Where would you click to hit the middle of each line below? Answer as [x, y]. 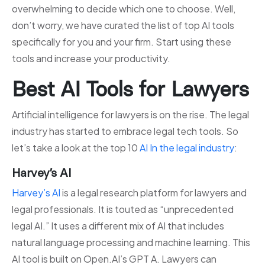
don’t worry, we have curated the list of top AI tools [123, 25]
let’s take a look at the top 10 [76, 148]
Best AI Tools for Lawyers [130, 89]
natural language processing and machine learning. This [131, 243]
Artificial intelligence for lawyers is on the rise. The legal [130, 115]
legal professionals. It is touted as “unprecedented [123, 209]
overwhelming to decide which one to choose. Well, [124, 9]
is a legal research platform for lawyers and [153, 193]
